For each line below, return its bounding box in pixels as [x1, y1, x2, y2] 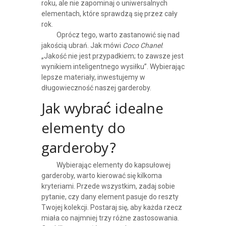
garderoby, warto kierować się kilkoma [41, 172, 162, 180]
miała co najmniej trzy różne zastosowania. [41, 214, 179, 222]
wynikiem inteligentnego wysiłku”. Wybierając [41, 63, 185, 71]
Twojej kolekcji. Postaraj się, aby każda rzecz [41, 203, 182, 212]
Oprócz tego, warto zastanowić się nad [56, 31, 180, 39]
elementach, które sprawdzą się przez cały [41, 10, 178, 18]
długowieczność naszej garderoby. [41, 84, 151, 92]
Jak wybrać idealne [41, 98, 163, 123]
